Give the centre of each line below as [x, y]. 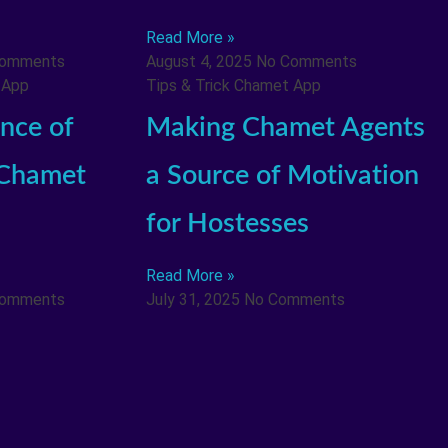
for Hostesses [227, 223]
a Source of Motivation [282, 175]
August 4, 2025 [200, 62]
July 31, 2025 [194, 299]
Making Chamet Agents [285, 127]
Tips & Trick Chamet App [233, 86]
